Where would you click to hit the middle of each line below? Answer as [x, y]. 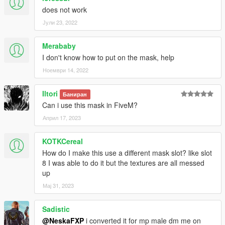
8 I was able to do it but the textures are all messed [123, 162]
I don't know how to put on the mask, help [108, 57]
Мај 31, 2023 [58, 185]
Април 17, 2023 [62, 117]
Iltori [50, 93]
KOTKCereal [63, 141]
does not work [65, 9]
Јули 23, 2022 [60, 22]
